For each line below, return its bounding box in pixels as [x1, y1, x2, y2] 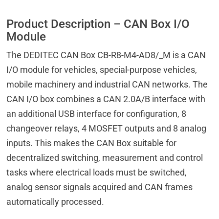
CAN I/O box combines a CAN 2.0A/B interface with [6, 94, 206, 105]
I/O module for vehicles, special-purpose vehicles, [6, 65, 197, 75]
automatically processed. [6, 197, 105, 207]
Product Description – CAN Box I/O [6, 17, 190, 31]
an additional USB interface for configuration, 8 [6, 109, 187, 119]
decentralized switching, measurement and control [6, 153, 203, 163]
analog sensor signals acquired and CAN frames [6, 182, 193, 193]
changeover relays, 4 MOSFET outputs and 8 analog [6, 123, 207, 134]
